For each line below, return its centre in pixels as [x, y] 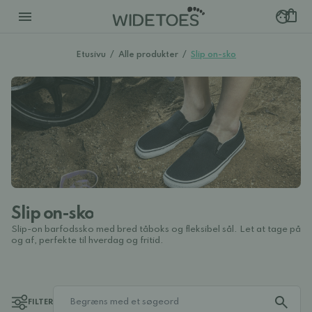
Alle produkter [148, 55]
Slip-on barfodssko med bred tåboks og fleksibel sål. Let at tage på [156, 229]
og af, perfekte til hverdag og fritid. [87, 241]
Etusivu [91, 55]
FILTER [40, 302]
